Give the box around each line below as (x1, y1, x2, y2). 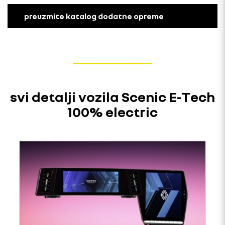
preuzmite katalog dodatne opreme (24, 11, 164, 21)
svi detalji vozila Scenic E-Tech (10, 88, 215, 105)
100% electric (67, 103, 158, 120)
